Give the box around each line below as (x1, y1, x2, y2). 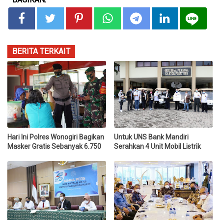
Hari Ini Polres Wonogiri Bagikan (7, 133, 104, 141)
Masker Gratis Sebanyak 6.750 (7, 142, 101, 150)
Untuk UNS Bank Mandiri (114, 133, 189, 141)
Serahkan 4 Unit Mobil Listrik (114, 142, 201, 150)
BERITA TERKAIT (12, 46, 70, 56)
